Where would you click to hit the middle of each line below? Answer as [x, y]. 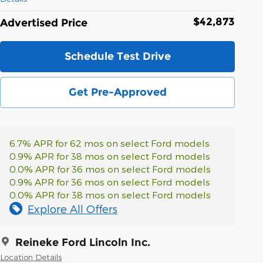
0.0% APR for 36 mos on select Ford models [110, 168]
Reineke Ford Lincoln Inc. [83, 242]
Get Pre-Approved [117, 92]
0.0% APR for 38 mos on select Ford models [110, 194]
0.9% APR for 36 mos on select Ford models [110, 181]
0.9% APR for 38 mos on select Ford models [110, 156]
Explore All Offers [73, 208]
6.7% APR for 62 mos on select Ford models [109, 143]
